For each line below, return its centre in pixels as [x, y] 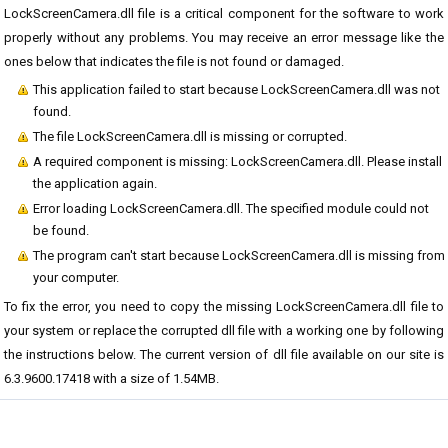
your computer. [76, 277]
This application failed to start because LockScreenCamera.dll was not [236, 89]
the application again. [95, 183]
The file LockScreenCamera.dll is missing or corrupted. [190, 136]
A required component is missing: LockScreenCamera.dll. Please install [237, 161]
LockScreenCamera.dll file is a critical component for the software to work [224, 13]
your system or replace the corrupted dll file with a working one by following [224, 330]
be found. [61, 230]
